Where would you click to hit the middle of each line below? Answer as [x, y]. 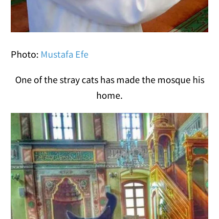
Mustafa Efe [65, 54]
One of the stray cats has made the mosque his [109, 79]
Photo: [26, 54]
